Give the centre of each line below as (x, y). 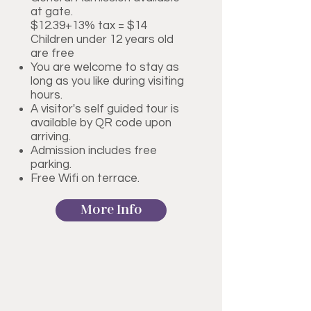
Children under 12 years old (102, 39)
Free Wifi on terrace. (85, 178)
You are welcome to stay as (105, 67)
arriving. (51, 136)
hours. (47, 95)
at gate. (52, 11)
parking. (51, 164)
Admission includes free (94, 150)
